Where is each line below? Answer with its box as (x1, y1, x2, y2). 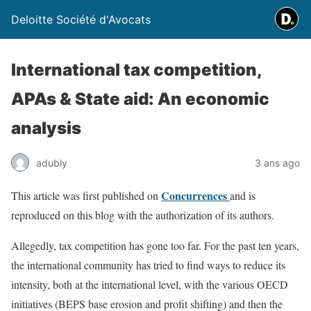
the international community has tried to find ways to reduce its (11, 258, 285, 272)
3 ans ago (255, 156, 300, 169)
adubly (36, 156, 67, 169)
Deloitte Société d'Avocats (11, 12, 151, 26)
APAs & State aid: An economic (11, 89, 269, 109)
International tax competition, (11, 60, 262, 80)
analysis (11, 118, 81, 138)
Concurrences (161, 187, 227, 203)
